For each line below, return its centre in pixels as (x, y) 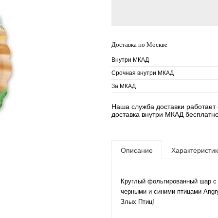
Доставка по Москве (139, 45)
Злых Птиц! (138, 202)
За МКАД (124, 86)
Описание (137, 150)
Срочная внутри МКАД (143, 73)
